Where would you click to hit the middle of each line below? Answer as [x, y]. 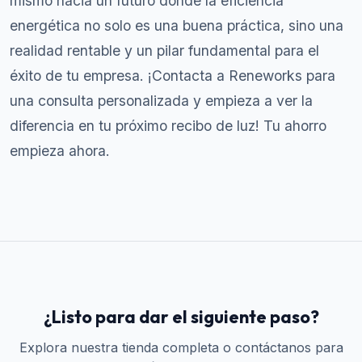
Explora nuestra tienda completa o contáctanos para [181, 347]
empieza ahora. [60, 151]
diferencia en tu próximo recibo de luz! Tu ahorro [168, 126]
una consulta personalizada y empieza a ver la [161, 101]
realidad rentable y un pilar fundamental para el [164, 51]
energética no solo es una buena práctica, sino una [177, 25]
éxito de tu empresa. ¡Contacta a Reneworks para [173, 76]
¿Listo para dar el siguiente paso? [181, 317]
